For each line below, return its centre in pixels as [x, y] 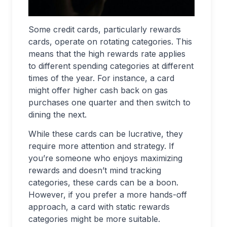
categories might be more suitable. [94, 219]
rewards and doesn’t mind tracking [95, 171]
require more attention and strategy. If [101, 146]
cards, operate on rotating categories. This [110, 42]
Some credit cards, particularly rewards [105, 30]
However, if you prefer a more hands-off [108, 195]
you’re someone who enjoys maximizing [105, 158]
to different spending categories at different [111, 66]
